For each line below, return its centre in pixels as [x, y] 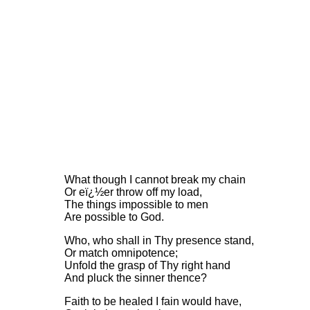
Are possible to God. [114, 217]
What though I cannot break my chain [155, 180]
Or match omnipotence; [121, 253]
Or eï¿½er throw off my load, [133, 192]
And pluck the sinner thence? [135, 278]
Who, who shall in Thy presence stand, [159, 240]
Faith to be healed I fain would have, [153, 301]
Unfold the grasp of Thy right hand [147, 265]
